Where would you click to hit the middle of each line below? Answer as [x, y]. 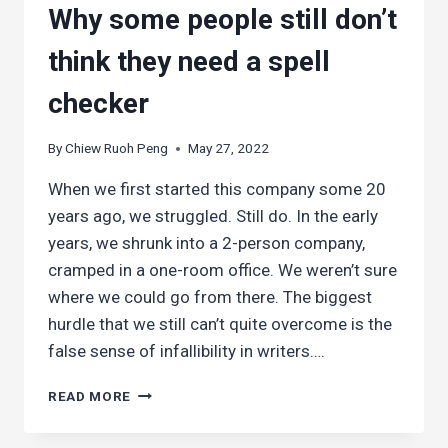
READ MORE [90, 396]
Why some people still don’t [222, 19]
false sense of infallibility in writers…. [186, 351]
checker [98, 103]
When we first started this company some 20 [217, 189]
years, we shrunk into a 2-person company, [206, 243]
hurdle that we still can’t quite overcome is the [220, 324]
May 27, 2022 [229, 148]
